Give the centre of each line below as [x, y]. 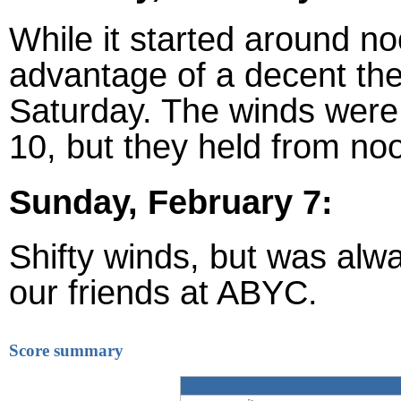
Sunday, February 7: [171, 201]
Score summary [66, 350]
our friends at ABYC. [163, 292]
